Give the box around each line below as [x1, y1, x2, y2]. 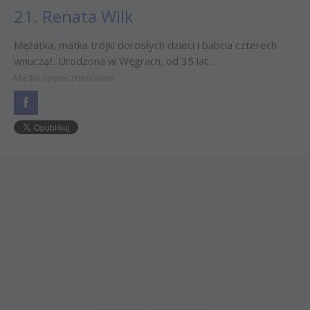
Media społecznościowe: [14, 77, 116, 91]
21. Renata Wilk [14, 11, 134, 35]
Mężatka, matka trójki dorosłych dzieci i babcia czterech [14, 44, 277, 59]
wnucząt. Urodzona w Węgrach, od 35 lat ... [14, 60, 217, 75]
